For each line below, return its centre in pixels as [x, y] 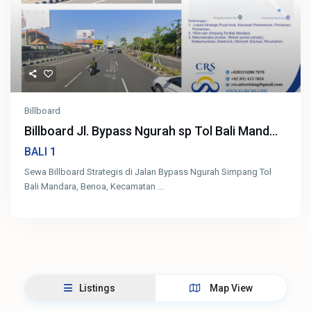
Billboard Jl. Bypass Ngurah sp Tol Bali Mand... [151, 131]
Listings [98, 288]
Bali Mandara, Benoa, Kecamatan [91, 187]
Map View [230, 288]
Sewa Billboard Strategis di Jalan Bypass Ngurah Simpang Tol [148, 172]
